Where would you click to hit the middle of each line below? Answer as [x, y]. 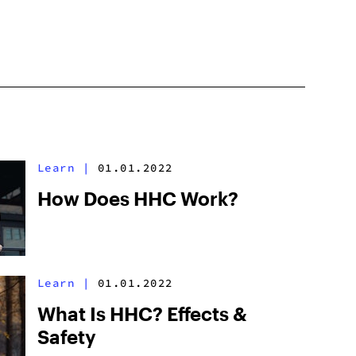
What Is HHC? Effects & [142, 313]
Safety [66, 337]
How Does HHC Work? [137, 198]
